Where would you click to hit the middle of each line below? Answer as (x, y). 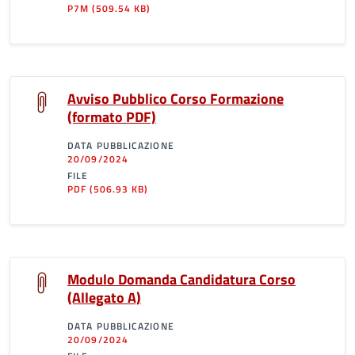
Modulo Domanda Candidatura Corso (181, 279)
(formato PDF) (112, 117)
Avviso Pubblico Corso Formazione (176, 99)
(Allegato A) (104, 298)
